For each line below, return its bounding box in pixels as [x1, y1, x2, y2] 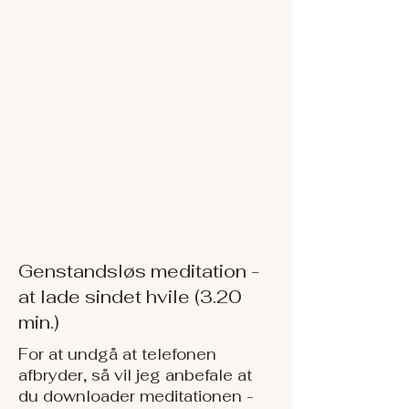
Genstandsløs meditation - [18, 259, 259, 283]
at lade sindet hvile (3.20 [18, 285, 241, 309]
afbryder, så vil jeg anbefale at [18, 365, 252, 385]
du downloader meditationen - [18, 386, 254, 406]
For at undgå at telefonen [18, 344, 216, 364]
